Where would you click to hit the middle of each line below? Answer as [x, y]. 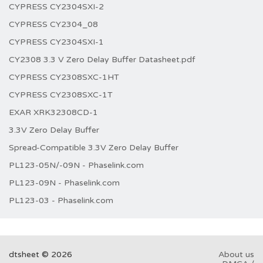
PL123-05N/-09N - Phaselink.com [76, 165]
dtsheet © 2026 [41, 254]
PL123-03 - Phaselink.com [61, 200]
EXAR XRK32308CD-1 [53, 112]
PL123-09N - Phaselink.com [64, 183]
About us [236, 254]
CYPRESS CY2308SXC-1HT [64, 77]
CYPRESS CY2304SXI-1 [56, 42]
